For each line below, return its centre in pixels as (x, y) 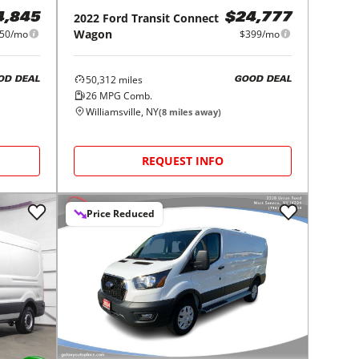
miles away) (194, 111)
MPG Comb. (125, 95)
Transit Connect (175, 18)
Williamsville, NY (123, 111)
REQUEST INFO (183, 160)
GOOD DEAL (262, 80)
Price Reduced (121, 213)
